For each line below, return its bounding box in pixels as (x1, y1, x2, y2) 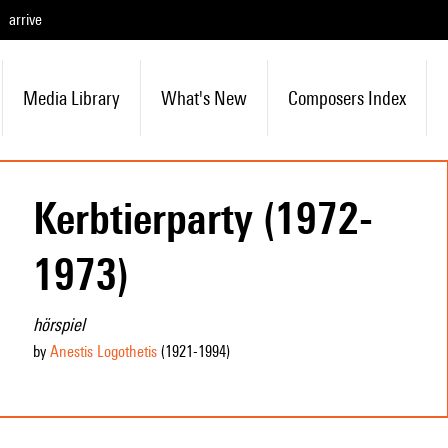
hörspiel (32, 314, 85, 335)
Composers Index (287, 87, 406, 109)
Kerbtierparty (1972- (32, 192, 373, 244)
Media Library (22, 87, 120, 109)
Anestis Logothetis (49, 342, 157, 361)
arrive (9, 10, 42, 29)
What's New (160, 87, 247, 109)
